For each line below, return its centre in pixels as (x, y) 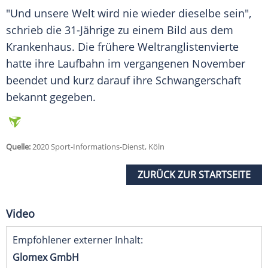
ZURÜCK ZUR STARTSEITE (194, 175)
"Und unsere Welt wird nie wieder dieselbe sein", (129, 13)
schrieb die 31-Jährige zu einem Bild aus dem (120, 30)
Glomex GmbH (46, 258)
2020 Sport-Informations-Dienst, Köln (98, 147)
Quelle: (18, 147)
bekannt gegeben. (51, 97)
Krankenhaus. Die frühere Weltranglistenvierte (122, 47)
